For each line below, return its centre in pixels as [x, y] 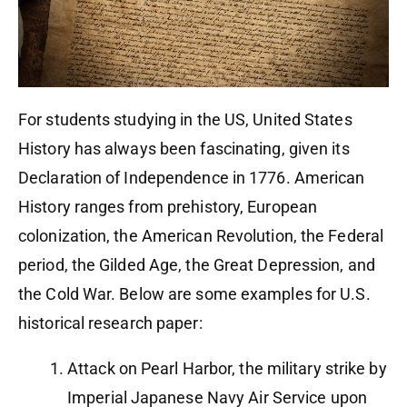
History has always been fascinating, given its [184, 148]
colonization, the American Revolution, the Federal [201, 235]
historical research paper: [110, 323]
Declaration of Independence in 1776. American [192, 177]
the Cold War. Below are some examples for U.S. [194, 293]
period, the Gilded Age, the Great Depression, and [197, 264]
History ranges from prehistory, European [168, 206]
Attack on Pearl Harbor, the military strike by [227, 368]
